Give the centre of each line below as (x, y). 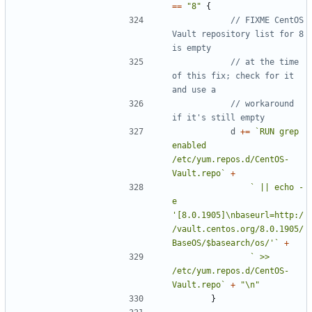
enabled (189, 145)
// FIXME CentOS (267, 20)
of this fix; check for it (233, 76)
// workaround (262, 103)
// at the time (265, 62)
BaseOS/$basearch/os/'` (226, 243)
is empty (192, 48)
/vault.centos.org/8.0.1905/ (238, 229)
